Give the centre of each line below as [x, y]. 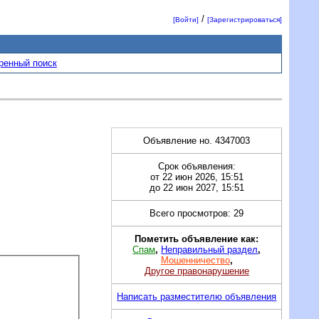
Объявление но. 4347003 [197, 140]
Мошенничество [195, 260]
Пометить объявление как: [197, 239]
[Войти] [186, 20]
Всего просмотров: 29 [197, 213]
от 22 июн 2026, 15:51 [197, 177]
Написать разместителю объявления [197, 296]
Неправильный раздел [210, 249]
